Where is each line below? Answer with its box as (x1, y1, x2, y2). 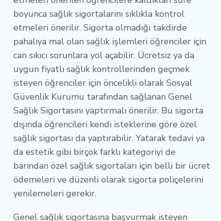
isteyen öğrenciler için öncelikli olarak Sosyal (13, 76, 192, 89)
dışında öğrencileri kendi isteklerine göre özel (13, 118, 197, 130)
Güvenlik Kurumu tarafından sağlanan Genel (13, 90, 192, 103)
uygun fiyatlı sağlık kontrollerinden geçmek (13, 63, 189, 75)
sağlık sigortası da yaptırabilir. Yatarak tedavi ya (13, 132, 205, 144)
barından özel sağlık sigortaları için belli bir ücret (13, 159, 210, 172)
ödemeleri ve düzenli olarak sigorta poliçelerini (13, 173, 203, 185)
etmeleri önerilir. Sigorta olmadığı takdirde (13, 21, 187, 34)
